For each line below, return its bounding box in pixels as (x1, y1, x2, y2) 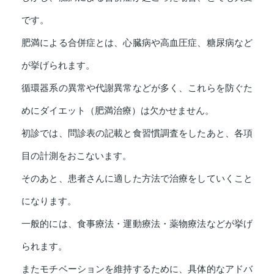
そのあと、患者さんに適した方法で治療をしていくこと (21, 173, 253, 183)
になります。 (21, 196, 76, 206)
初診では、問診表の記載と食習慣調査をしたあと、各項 (21, 128, 253, 138)
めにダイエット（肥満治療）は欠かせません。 (21, 105, 214, 116)
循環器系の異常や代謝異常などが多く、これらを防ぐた (21, 83, 253, 93)
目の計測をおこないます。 (21, 150, 131, 161)
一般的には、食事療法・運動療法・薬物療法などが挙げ (21, 218, 253, 229)
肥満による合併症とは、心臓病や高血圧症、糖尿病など (21, 37, 253, 48)
